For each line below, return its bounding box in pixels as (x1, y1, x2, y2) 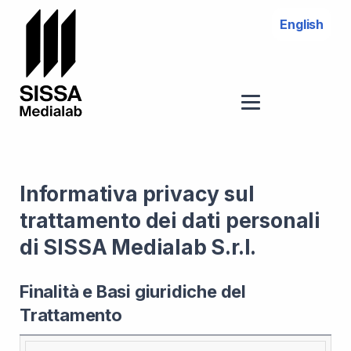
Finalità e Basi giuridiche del (20, 281, 246, 302)
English (280, 16, 324, 32)
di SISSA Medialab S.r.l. (20, 234, 257, 259)
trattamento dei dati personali (20, 208, 320, 233)
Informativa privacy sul (20, 181, 255, 206)
